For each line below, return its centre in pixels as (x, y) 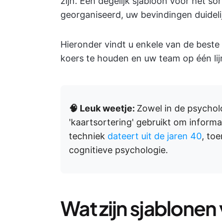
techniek (88, 136)
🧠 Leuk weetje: (103, 108)
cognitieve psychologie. (118, 150)
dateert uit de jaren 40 (155, 136)
